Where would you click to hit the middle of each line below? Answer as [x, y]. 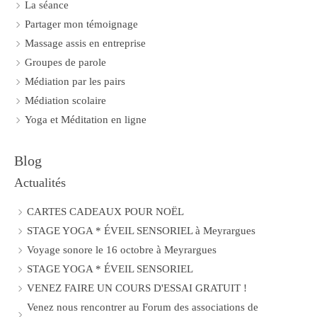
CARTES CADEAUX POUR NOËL [105, 212]
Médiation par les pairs [75, 81]
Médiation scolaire [65, 100]
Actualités [40, 183]
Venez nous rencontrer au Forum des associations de [143, 307]
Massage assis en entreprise [85, 43]
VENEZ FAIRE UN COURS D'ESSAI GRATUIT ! [137, 288]
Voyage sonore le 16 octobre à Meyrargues [122, 250]
